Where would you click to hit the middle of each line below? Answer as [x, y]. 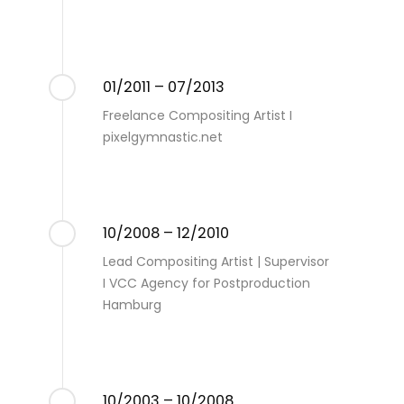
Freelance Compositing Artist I [197, 115]
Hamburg [132, 304]
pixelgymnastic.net [162, 137]
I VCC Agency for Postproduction [206, 283]
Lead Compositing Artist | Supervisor [216, 261]
